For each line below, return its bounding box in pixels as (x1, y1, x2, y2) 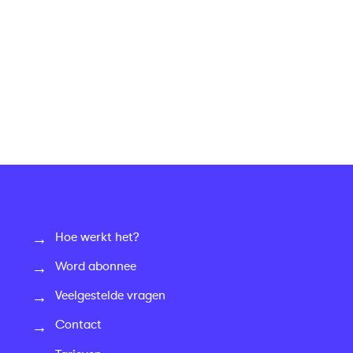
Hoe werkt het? (55, 229, 139, 244)
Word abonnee (55, 259, 136, 274)
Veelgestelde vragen (55, 288, 165, 303)
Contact (55, 318, 102, 333)
